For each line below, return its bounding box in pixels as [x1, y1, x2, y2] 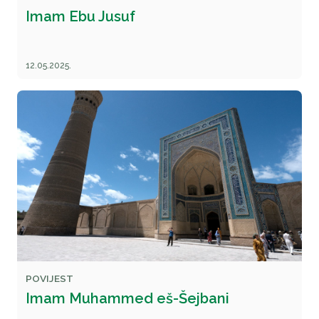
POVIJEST [26, 273, 73, 284]
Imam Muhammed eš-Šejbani [26, 290, 229, 307]
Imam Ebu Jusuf [26, 8, 135, 25]
